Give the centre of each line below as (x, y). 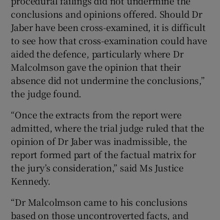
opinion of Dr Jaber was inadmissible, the (99, 141)
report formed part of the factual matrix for (103, 154)
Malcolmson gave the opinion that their (96, 67)
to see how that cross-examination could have (109, 40)
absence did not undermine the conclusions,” (108, 80)
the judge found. (46, 93)
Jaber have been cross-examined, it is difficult (109, 27)
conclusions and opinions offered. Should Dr (107, 14)
